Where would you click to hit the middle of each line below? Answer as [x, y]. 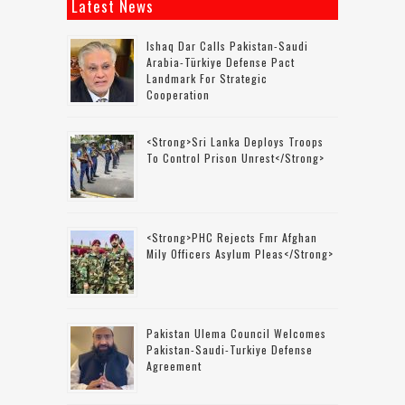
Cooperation [178, 94]
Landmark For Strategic [207, 78]
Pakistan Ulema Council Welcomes [236, 333]
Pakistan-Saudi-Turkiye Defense [230, 349]
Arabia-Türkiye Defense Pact [221, 62]
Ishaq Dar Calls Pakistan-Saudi [227, 46]
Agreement [174, 366]
